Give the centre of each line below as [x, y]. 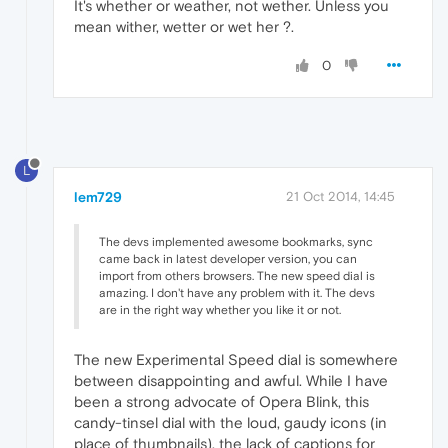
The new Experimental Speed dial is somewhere [236, 360]
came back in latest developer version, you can [228, 259]
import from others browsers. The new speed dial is [237, 276]
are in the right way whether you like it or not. [220, 310]
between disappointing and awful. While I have [231, 381]
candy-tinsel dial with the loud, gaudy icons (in [230, 423]
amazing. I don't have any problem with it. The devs [237, 293]
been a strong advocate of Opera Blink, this [221, 402]
